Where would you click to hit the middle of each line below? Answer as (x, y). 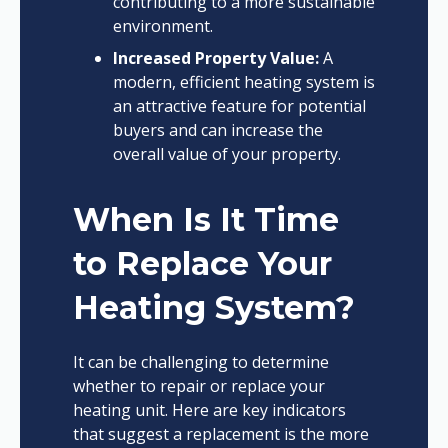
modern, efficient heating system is (243, 82)
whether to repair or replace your (198, 386)
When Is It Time (205, 220)
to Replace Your (202, 264)
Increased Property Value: (215, 58)
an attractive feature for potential (239, 106)
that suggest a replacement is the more (220, 434)
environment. (162, 26)
